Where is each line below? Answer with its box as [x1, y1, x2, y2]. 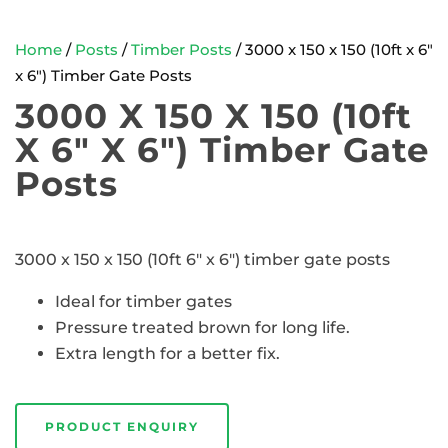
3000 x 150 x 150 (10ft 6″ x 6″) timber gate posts [15, 250, 390, 269]
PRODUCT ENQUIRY [45, 419, 199, 434]
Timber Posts [131, 41, 232, 59]
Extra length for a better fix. [55, 344, 280, 363]
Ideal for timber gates [55, 292, 232, 311]
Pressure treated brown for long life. [55, 318, 350, 337]
